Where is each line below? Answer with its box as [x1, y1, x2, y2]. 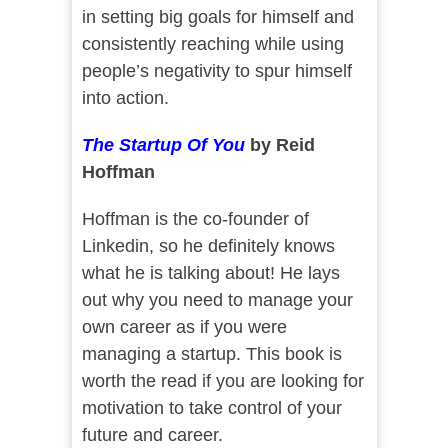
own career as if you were [81, 317, 287, 338]
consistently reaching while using [81, 34, 344, 55]
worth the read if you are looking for [81, 371, 364, 392]
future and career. [81, 425, 223, 446]
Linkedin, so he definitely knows [81, 236, 335, 257]
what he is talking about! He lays [81, 263, 340, 284]
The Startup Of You [81, 135, 245, 156]
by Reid [249, 135, 315, 156]
